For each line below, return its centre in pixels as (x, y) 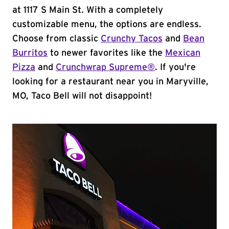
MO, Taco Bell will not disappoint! (82, 96)
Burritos (30, 53)
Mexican (183, 53)
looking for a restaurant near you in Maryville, (110, 82)
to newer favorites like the (106, 53)
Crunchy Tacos (132, 39)
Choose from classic (56, 39)
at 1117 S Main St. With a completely (88, 10)
